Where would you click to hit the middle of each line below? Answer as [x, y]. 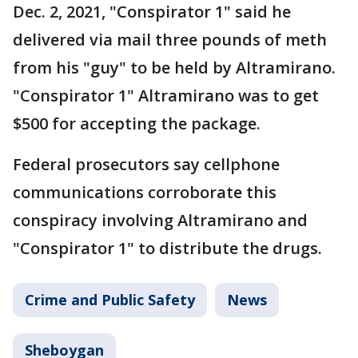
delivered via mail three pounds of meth [170, 39]
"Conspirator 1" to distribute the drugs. [167, 248]
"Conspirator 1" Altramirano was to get [166, 95]
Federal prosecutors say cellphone [146, 164]
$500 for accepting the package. [137, 123]
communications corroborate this [145, 192]
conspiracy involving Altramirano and [160, 220]
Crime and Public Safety [110, 299]
